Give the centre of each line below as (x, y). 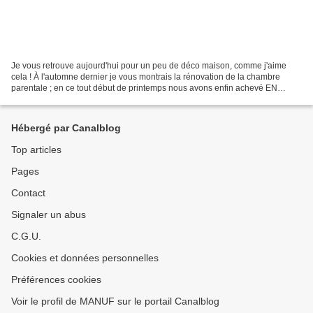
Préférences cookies (56, 279)
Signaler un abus (49, 214)
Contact (28, 193)
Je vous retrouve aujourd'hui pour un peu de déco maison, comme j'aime (149, 65)
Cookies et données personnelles (85, 258)
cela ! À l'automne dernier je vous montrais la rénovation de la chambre (146, 77)
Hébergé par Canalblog (66, 128)
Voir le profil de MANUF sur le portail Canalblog (115, 301)
